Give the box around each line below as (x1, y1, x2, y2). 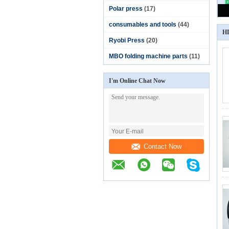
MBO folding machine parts (109, 53, 188, 60)
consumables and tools (109, 21, 176, 28)
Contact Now (143, 142, 181, 150)
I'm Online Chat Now (109, 77, 166, 84)
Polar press (109, 5, 143, 12)
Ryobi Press (109, 37, 145, 44)
